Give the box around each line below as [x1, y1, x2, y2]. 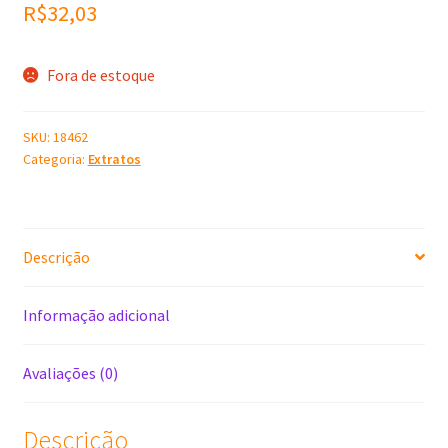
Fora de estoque [47, 65, 156, 86]
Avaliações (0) [22, 362, 118, 383]
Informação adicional [22, 304, 170, 325]
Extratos [87, 149, 141, 168]
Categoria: [22, 149, 88, 168]
